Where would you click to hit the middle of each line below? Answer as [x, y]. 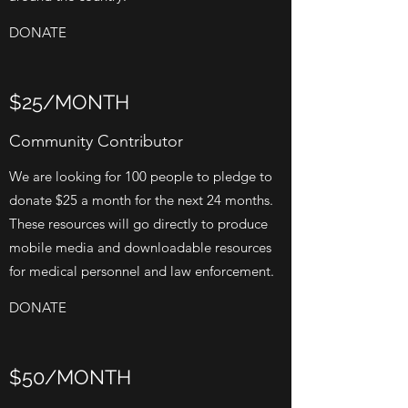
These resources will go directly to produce [138, 224]
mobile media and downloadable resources [140, 247]
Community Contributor [96, 141]
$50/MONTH [70, 377]
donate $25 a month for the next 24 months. [141, 200]
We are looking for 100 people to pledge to [141, 176]
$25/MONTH [69, 102]
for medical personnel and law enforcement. [142, 271]
